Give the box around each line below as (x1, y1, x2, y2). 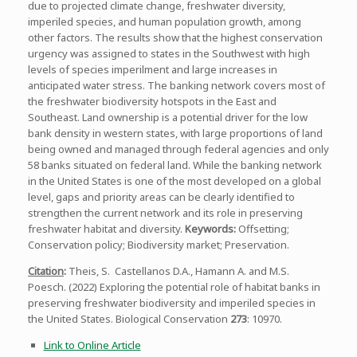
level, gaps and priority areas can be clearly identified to (28, 190, 295, 205)
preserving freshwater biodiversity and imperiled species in (28, 296, 316, 311)
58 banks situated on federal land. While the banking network (28, 158, 322, 173)
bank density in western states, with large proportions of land (28, 126, 323, 141)
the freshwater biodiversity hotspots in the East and (28, 94, 277, 109)
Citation (28, 264, 64, 279)
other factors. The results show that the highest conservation (28, 30, 323, 45)
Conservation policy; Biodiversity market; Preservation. (28, 237, 289, 253)
